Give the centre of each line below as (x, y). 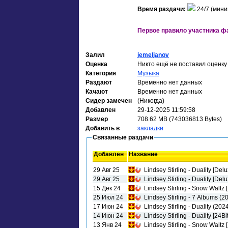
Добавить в (103, 129)
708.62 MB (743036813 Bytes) (180, 119)
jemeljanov (153, 55)
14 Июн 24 (108, 216)
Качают (97, 92)
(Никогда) (151, 101)
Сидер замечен (109, 101)
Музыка (148, 74)
